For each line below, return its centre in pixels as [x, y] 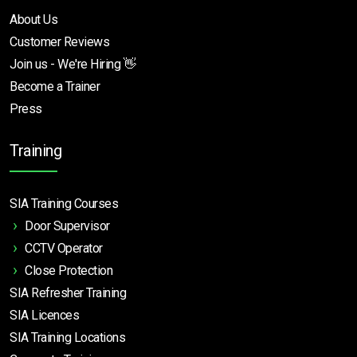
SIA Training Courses [64, 204]
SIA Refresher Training [68, 293]
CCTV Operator [64, 249]
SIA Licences [44, 316]
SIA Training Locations [67, 338]
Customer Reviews [59, 42]
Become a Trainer [55, 87]
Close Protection [69, 271]
